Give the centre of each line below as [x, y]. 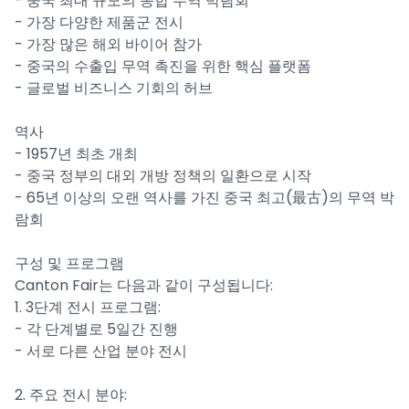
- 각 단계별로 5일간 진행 [96, 329]
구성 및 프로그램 [69, 263]
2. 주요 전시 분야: [71, 395]
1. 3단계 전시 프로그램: [88, 307]
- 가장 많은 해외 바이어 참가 [108, 44]
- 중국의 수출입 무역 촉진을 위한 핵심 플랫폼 [163, 66]
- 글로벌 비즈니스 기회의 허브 [114, 88]
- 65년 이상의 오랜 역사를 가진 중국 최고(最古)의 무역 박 [204, 198]
